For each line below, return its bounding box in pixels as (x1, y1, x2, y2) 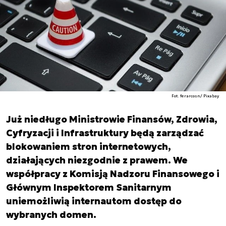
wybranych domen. (6, 209, 96, 220)
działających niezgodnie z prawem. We (6, 154, 188, 166)
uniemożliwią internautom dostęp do (6, 195, 182, 207)
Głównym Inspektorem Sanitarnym (6, 182, 172, 193)
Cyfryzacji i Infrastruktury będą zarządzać (6, 127, 204, 139)
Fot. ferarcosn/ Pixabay (172, 93, 219, 98)
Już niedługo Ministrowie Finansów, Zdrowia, (6, 114, 217, 125)
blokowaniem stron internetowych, (6, 141, 171, 152)
